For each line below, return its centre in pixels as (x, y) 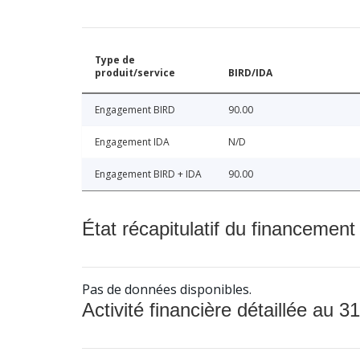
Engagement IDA (132, 141)
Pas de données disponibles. (167, 289)
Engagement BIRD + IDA (148, 174)
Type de (115, 59)
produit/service (135, 72)
